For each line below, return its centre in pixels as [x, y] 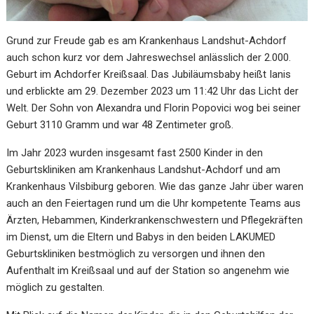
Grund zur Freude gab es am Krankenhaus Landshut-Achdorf [147, 41]
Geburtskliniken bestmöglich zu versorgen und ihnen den [136, 254]
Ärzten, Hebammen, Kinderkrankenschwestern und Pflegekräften [155, 220]
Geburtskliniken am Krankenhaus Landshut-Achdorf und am [144, 170]
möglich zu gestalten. [56, 288]
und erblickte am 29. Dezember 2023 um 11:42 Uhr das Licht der [153, 91]
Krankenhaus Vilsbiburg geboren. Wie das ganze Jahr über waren [155, 187]
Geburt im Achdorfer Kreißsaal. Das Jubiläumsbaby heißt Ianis [149, 75]
